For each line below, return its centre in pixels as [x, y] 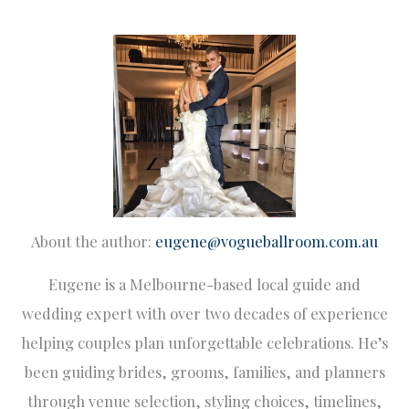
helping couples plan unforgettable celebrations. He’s [204, 343]
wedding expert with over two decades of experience [204, 314]
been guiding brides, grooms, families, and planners [204, 372]
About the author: [93, 241]
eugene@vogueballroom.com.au [267, 241]
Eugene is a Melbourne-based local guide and [204, 284]
